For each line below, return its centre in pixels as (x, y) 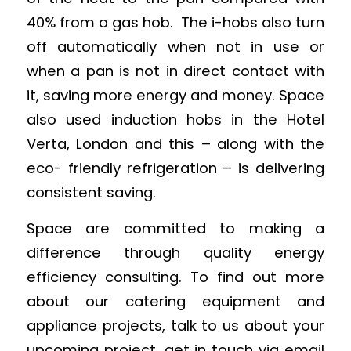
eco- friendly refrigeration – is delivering (175, 168)
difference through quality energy (175, 253)
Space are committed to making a (175, 229)
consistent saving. (91, 192)
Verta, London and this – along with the (175, 143)
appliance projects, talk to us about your (175, 326)
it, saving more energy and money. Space (175, 95)
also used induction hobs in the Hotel (175, 119)
